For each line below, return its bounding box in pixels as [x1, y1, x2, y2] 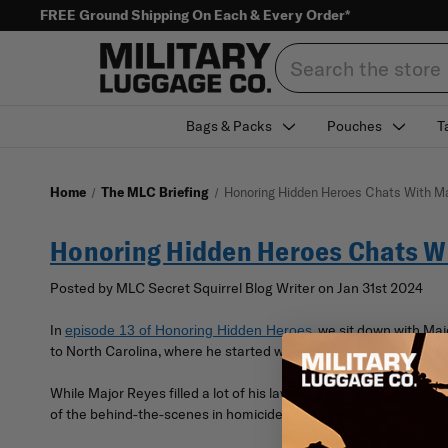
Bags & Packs [186, 117, 273, 135]
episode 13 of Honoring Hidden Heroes [65, 321, 312, 338]
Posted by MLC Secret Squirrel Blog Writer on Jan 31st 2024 [50, 278, 423, 297]
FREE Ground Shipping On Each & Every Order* [40, 6, 350, 24]
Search [274, 44, 320, 62]
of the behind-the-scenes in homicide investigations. [50, 404, 377, 423]
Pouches [327, 117, 383, 135]
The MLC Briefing [100, 184, 209, 200]
